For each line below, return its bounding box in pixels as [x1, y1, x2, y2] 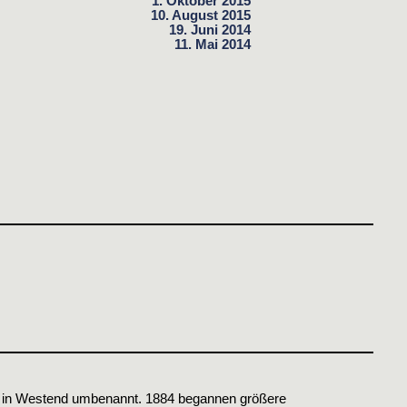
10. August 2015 [151, 7, 251, 23]
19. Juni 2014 [169, 22, 251, 37]
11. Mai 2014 [174, 36, 251, 52]
